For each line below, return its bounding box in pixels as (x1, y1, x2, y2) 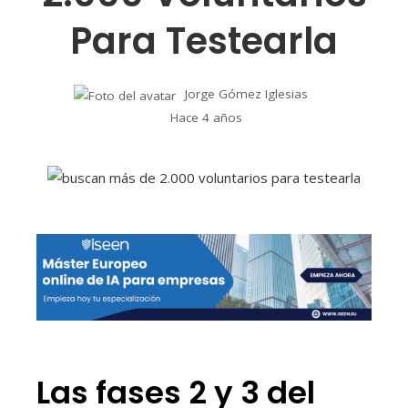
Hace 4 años (170, 108, 242, 126)
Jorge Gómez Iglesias (184, 86, 308, 103)
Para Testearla (70, 15, 338, 67)
